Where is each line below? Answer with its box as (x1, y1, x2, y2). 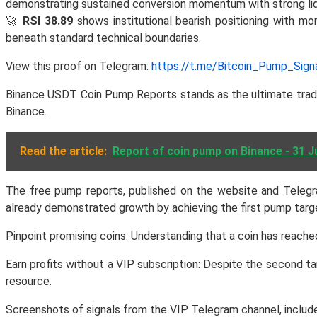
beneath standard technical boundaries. (6, 30, 201, 45)
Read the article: (20, 144, 107, 158)
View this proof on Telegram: (6, 59, 151, 73)
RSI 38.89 (22, 13, 73, 28)
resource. (6, 274, 52, 288)
